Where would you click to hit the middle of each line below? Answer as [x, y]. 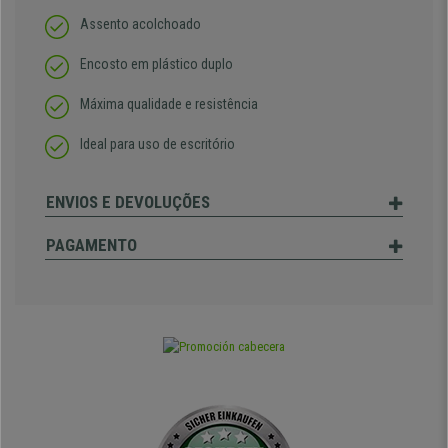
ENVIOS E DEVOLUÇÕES [128, 202]
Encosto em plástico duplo [156, 64]
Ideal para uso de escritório [159, 144]
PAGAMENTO [91, 245]
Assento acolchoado [140, 24]
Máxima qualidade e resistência [169, 104]
